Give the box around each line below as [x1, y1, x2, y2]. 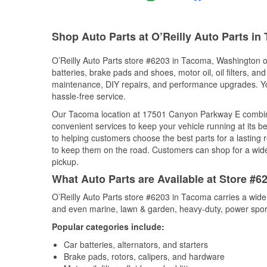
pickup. [52, 156, 79, 167]
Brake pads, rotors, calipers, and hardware [64, 250, 225, 262]
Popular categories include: [52, 221, 164, 232]
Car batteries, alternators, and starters [64, 238, 208, 250]
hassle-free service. [52, 90, 126, 102]
